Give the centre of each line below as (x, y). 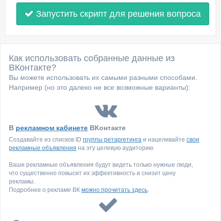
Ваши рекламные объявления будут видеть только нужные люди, (101, 165)
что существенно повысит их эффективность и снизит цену (92, 173)
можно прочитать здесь (114, 190)
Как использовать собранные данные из (92, 58)
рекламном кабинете (52, 128)
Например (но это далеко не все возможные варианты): (100, 87)
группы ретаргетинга (112, 140)
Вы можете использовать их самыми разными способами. (103, 77)
